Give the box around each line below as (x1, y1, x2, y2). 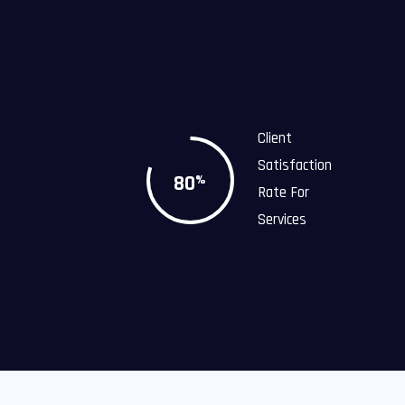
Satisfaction (257, 155, 332, 175)
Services (257, 210, 306, 230)
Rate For (257, 183, 309, 202)
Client (257, 128, 292, 148)
